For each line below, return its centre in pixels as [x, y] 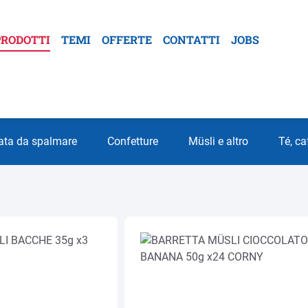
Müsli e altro [218, 141]
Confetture [133, 141]
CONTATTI [192, 39]
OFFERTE [127, 39]
